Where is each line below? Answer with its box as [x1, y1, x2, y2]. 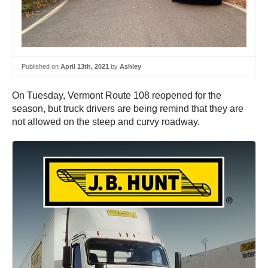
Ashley [120, 63, 141, 70]
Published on [22, 63, 60, 70]
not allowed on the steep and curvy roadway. [12, 116, 200, 127]
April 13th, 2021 [60, 63, 109, 70]
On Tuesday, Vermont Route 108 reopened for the [12, 90, 221, 100]
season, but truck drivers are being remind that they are [12, 103, 243, 114]
